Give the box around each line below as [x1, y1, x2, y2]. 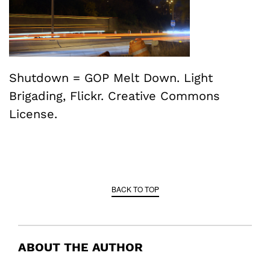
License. [9, 106, 57, 121]
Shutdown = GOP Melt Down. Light [9, 70, 213, 85]
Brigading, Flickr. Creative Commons [9, 88, 220, 103]
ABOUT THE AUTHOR [18, 239, 143, 254]
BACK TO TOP [111, 183, 159, 194]
